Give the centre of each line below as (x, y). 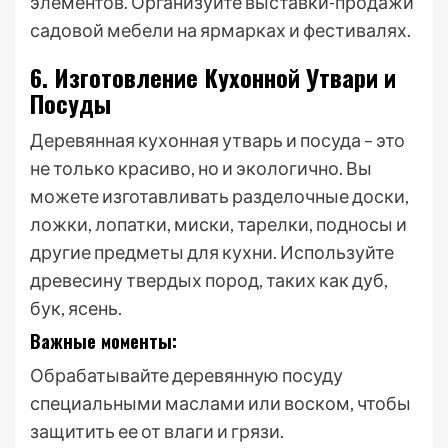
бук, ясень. (76, 308)
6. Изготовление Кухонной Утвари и (213, 77)
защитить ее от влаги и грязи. (157, 431)
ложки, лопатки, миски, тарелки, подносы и (218, 224)
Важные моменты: (103, 341)
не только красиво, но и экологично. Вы (201, 168)
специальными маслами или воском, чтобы (220, 403)
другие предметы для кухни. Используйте (212, 252)
